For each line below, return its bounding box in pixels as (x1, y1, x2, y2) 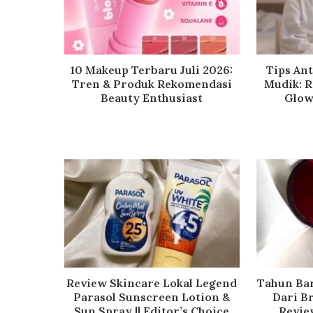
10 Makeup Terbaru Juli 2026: (71, 63, 233, 78)
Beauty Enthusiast (101, 91, 203, 105)
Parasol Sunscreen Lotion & (73, 289, 231, 304)
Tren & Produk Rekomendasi (71, 77, 232, 92)
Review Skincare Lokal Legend (66, 275, 238, 290)
